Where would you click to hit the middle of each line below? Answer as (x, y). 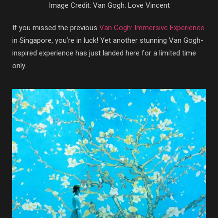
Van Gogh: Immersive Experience (152, 28)
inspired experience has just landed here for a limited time (104, 53)
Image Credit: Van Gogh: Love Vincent (109, 6)
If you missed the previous (56, 28)
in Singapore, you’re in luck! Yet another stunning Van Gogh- (108, 41)
